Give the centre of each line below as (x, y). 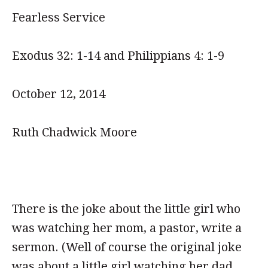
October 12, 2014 (59, 94)
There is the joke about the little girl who (126, 209)
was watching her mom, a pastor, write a (127, 228)
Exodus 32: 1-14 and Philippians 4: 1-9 (118, 56)
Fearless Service (59, 17)
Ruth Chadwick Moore (74, 132)
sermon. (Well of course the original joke (127, 247)
